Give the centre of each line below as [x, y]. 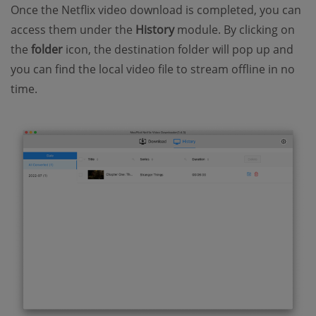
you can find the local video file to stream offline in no [153, 69]
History [155, 29]
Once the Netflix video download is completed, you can [156, 10]
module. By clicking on [235, 29]
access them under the [73, 29]
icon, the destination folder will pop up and [178, 49]
